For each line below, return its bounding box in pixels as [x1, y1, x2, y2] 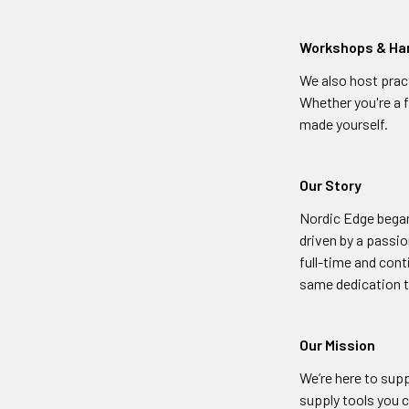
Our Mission [299, 336, 376, 353]
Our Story [299, 176, 362, 194]
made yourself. [299, 115, 389, 132]
